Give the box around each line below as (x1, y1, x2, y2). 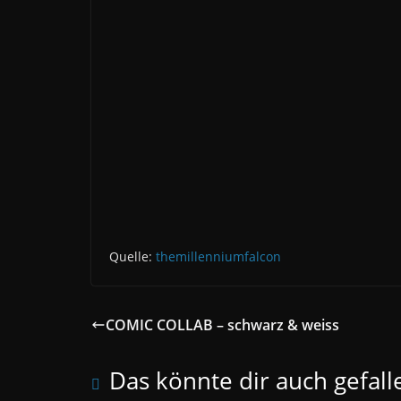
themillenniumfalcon (156, 247, 281, 265)
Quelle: (109, 247, 156, 265)
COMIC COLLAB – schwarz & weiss (106, 314, 339, 335)
